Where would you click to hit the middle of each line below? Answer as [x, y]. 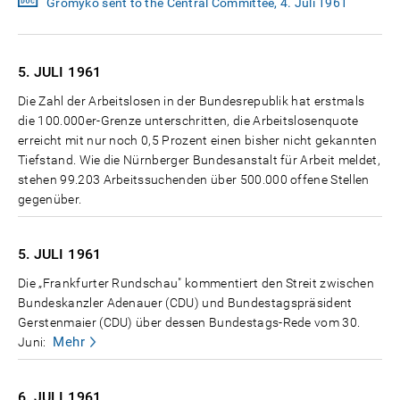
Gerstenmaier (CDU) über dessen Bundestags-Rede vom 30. [189, 323]
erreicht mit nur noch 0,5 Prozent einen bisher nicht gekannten [197, 141]
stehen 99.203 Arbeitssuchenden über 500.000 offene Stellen [194, 180]
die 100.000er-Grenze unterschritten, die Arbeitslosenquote [188, 121]
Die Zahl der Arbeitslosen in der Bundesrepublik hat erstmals [192, 101]
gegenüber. [50, 200]
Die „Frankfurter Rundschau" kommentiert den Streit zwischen [196, 283]
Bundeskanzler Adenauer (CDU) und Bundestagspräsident [185, 303]
